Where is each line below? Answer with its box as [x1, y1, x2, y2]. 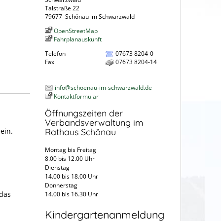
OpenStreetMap [54, 26, 98, 35]
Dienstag [45, 163, 99, 172]
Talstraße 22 [45, 3, 79, 12]
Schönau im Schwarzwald [65, 12, 135, 21]
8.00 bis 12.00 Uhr [45, 154, 95, 163]
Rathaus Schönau [45, 126, 116, 138]
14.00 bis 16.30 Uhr [45, 190, 101, 199]
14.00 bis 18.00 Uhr [45, 172, 98, 181]
